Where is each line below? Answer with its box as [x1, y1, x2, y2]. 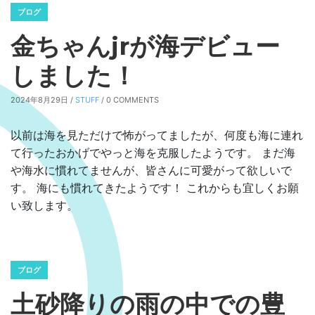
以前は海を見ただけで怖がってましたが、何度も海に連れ [11, 128, 303, 142]
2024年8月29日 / [11, 95, 75, 105]
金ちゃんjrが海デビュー [11, 31, 280, 61]
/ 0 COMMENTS [99, 95, 159, 105]
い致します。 [11, 198, 78, 212]
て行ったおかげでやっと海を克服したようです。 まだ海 [11, 146, 295, 160]
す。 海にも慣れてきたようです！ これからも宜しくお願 [11, 181, 299, 195]
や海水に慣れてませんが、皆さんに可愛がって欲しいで [11, 163, 292, 177]
